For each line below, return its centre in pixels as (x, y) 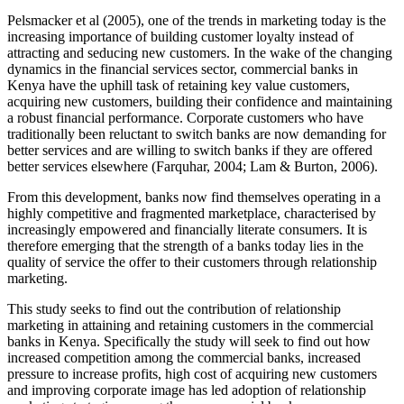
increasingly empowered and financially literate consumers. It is (187, 230)
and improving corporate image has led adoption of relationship (187, 390)
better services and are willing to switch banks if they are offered (190, 151)
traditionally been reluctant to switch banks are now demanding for (197, 134)
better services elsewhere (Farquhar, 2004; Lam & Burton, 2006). (193, 167)
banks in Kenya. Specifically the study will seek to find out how (189, 342)
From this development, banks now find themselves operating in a (194, 197)
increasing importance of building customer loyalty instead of (180, 37)
